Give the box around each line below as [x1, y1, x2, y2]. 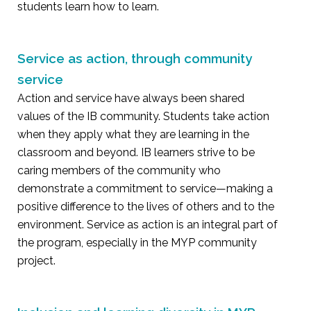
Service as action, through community [17, 50, 253, 66]
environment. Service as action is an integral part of [17, 217, 278, 231]
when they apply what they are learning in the [17, 127, 250, 141]
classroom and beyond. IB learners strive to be [17, 145, 255, 159]
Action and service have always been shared [17, 91, 245, 105]
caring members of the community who [17, 163, 221, 177]
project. [17, 253, 56, 267]
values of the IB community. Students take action [17, 109, 270, 123]
